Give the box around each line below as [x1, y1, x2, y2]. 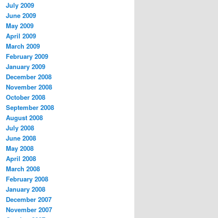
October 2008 [6, 92, 45, 102]
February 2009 [6, 52, 48, 61]
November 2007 [6, 205, 52, 215]
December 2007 [6, 195, 52, 204]
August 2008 [6, 113, 43, 123]
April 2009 [6, 31, 36, 41]
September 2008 [6, 103, 54, 112]
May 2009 [6, 21, 34, 31]
